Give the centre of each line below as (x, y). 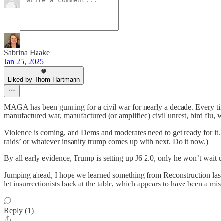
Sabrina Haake (27, 53)
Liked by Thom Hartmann (44, 80)
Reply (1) (19, 210)
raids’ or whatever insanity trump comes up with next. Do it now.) (106, 141)
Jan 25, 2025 (24, 61)
